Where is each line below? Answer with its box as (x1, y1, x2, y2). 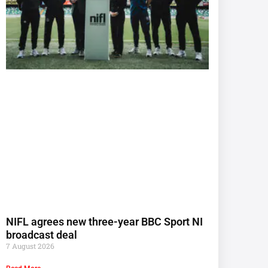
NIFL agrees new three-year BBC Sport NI (5, 215, 203, 229)
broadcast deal (5, 229, 77, 242)
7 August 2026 (5, 241, 54, 251)
